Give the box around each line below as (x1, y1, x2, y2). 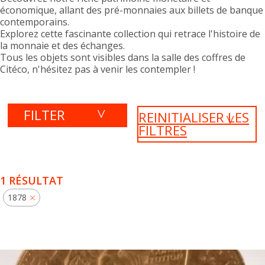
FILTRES (138, 121, 188, 140)
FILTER (24, 106, 66, 124)
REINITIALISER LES (138, 108, 250, 127)
